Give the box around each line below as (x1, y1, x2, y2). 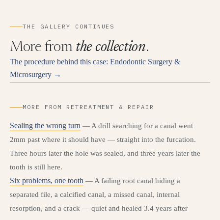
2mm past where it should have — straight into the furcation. (10, 136, 196, 144)
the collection (76, 40, 146, 55)
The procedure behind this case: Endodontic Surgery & (10, 57, 180, 66)
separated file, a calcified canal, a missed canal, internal (10, 191, 180, 199)
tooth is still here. (10, 163, 62, 171)
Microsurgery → (10, 70, 61, 79)
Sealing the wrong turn (10, 121, 81, 130)
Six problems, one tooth (10, 176, 83, 185)
